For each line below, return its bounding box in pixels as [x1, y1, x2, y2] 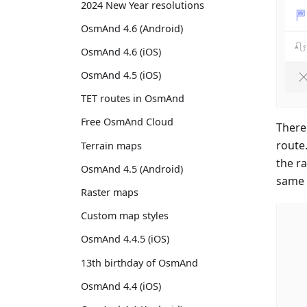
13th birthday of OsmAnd [81, 256, 198, 269]
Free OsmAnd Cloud [81, 115, 173, 129]
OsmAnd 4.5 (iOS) [81, 69, 161, 82]
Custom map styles [81, 209, 169, 223]
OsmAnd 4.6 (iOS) [81, 45, 161, 58]
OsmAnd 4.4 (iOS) [81, 279, 161, 293]
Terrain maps [81, 138, 142, 152]
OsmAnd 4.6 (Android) [81, 21, 183, 35]
